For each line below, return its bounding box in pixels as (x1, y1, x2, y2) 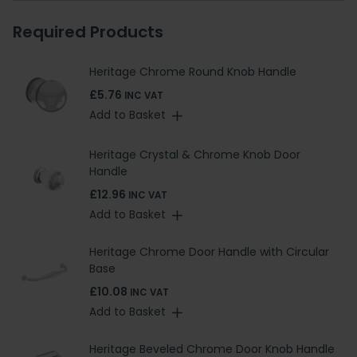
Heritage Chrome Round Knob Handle (89, 64, 296, 80)
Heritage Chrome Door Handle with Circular (89, 243, 329, 260)
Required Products (13, 20, 163, 43)
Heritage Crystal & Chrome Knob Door (89, 147, 300, 163)
